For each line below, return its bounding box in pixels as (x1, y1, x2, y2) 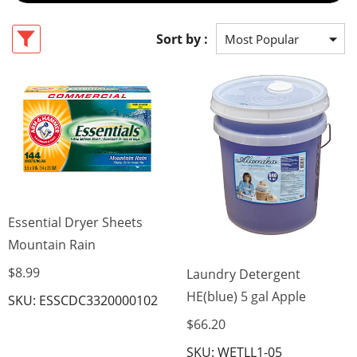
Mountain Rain (8, 236, 96, 254)
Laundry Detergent (186, 265, 300, 284)
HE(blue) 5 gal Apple (186, 288, 306, 306)
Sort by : (156, 29, 208, 48)
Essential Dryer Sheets (8, 214, 143, 232)
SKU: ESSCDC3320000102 (8, 292, 158, 310)
